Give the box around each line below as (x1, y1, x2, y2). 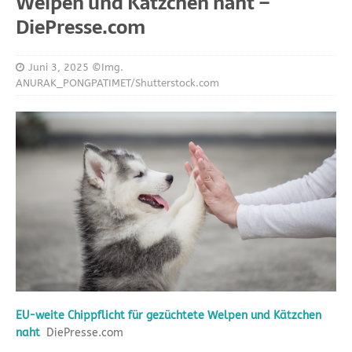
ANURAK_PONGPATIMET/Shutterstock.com (16, 76, 219, 89)
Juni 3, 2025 (28, 60, 89, 73)
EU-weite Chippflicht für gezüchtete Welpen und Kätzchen (16, 308, 321, 322)
